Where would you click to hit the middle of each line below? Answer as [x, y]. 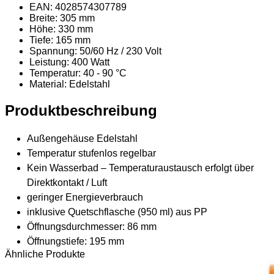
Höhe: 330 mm [61, 29]
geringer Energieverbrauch [85, 197]
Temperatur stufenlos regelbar [91, 153]
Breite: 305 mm [62, 18]
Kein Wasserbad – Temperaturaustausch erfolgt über [140, 168]
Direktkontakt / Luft [67, 182]
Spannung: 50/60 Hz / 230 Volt [95, 51]
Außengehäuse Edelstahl [82, 138]
